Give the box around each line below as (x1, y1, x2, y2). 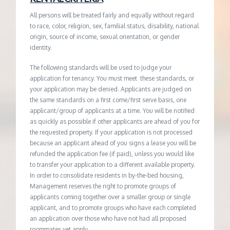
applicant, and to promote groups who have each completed (30, 203, 197, 212)
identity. (30, 43, 52, 51)
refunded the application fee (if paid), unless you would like (30, 149, 195, 158)
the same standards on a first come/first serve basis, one (30, 95, 187, 104)
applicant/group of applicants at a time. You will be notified (30, 106, 195, 114)
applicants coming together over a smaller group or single (30, 193, 191, 201)
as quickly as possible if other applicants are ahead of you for (30, 117, 200, 125)
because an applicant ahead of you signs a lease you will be (30, 139, 197, 147)
